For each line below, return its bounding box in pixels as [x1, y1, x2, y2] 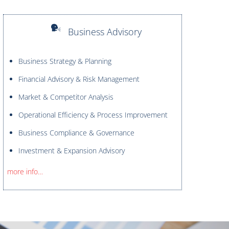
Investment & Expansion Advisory [18, 146, 125, 156]
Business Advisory [67, 26, 142, 38]
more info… [7, 166, 43, 176]
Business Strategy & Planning [18, 56, 111, 66]
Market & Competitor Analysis [18, 92, 113, 102]
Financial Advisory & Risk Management [18, 74, 140, 84]
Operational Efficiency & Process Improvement [18, 110, 168, 120]
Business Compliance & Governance [18, 128, 134, 138]
